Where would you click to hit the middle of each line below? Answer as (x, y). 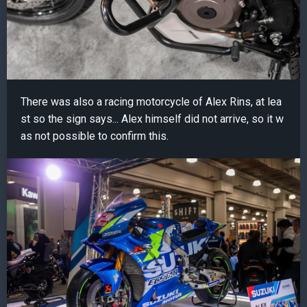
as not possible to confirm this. (95, 136)
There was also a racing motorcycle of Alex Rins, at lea (151, 102)
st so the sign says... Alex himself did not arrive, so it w (152, 119)
